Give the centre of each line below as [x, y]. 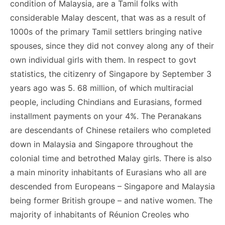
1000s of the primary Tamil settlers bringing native [106, 32]
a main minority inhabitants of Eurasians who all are [108, 172]
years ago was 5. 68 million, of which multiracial [102, 88]
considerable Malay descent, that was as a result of [108, 18]
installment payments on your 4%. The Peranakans [106, 116]
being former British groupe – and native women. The [111, 200]
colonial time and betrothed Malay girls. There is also [111, 158]
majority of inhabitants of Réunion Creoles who [100, 214]
